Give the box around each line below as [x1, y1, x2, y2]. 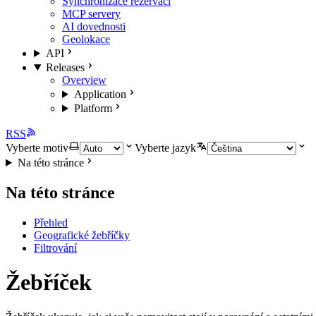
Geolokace [62, 33, 110, 45]
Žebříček [6, 269, 92, 296]
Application [73, 88, 126, 100]
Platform [73, 102, 112, 114]
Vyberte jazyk [135, 142, 196, 154]
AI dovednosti [62, 20, 126, 32]
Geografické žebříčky [34, 229, 130, 241]
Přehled [34, 216, 68, 229]
